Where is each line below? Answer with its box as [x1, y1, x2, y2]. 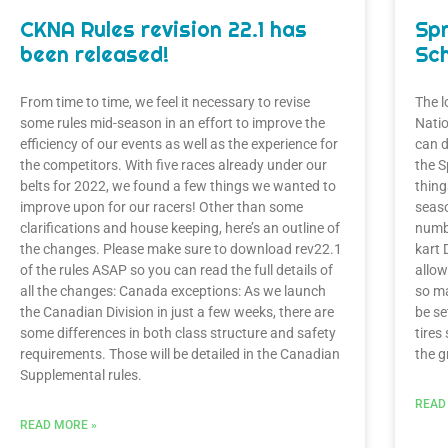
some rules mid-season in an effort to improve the [20, 115, 325, 132]
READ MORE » [20, 418, 97, 433]
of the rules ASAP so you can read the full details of [20, 262, 333, 279]
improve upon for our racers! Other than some [20, 199, 303, 216]
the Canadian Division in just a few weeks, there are [20, 304, 334, 321]
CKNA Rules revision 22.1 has [20, 16, 307, 44]
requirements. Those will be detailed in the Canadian [20, 346, 340, 363]
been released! [20, 41, 169, 69]
